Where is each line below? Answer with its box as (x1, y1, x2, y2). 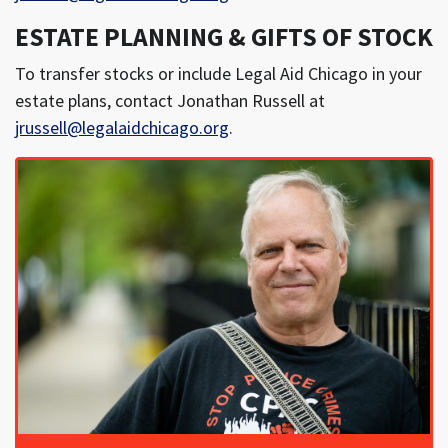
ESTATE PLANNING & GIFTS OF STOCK (15, 20, 433, 53)
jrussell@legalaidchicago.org (15, 115, 229, 139)
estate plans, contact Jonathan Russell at (15, 88, 325, 112)
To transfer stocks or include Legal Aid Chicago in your (15, 61, 422, 85)
